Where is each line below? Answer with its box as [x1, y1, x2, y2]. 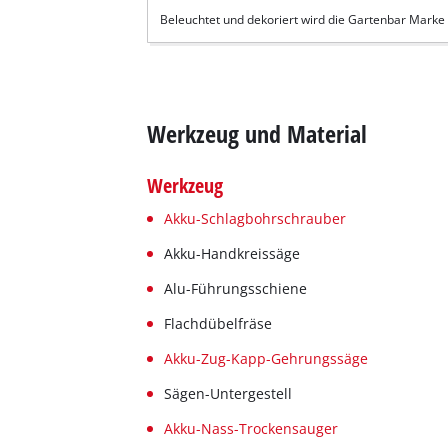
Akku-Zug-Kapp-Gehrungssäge [164, 348, 369, 368]
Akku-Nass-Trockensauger [164, 418, 339, 438]
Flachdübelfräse [164, 313, 273, 333]
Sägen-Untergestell [164, 383, 293, 403]
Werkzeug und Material [147, 117, 368, 151]
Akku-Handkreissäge [164, 243, 301, 263]
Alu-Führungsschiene [164, 278, 308, 298]
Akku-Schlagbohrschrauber [164, 208, 347, 228]
